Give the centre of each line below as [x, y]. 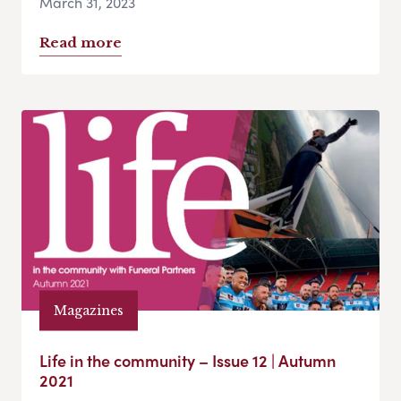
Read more [81, 43]
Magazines [89, 310]
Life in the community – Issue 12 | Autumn [188, 361]
